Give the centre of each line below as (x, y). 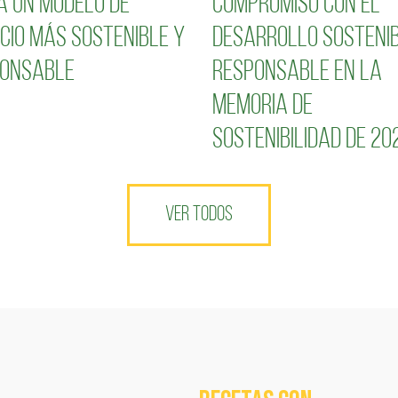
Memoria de (263, 106)
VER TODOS (199, 215)
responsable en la (297, 72)
